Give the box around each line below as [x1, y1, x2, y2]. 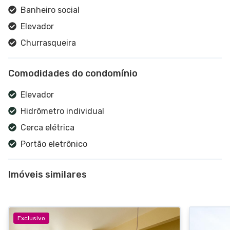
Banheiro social [21, 5, 80, 15]
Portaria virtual [21, 155, 79, 165]
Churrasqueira [21, 37, 76, 48]
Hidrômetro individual [21, 106, 104, 116]
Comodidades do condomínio [8, 67, 138, 79]
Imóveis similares [8, 168, 87, 180]
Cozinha [21, 54, 52, 64]
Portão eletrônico [21, 139, 87, 149]
